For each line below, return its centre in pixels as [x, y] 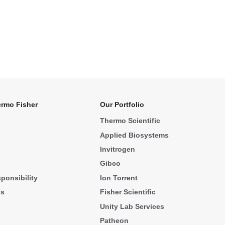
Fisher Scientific [128, 192]
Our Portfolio [122, 105]
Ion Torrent [119, 178]
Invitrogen [118, 149]
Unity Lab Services [132, 206]
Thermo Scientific [130, 121]
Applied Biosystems [135, 135]
